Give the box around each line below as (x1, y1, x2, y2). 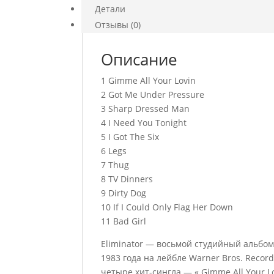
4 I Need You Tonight (101, 117, 187, 128)
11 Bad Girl (101, 215, 147, 227)
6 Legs (101, 145, 127, 157)
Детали (95, 3, 126, 15)
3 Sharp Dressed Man (101, 103, 190, 114)
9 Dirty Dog (101, 187, 147, 199)
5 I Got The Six (101, 131, 160, 143)
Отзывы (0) (95, 19, 141, 31)
